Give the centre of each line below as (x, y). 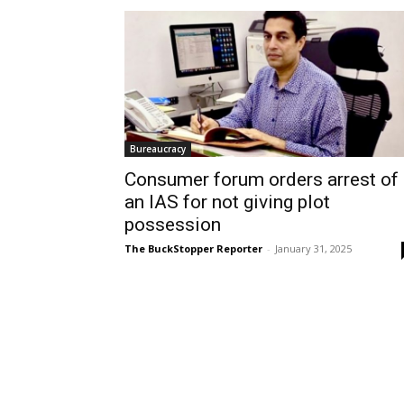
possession (173, 224)
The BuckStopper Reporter (193, 248)
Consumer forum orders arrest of (262, 179)
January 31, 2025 (313, 248)
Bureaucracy (158, 148)
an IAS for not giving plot (227, 202)
